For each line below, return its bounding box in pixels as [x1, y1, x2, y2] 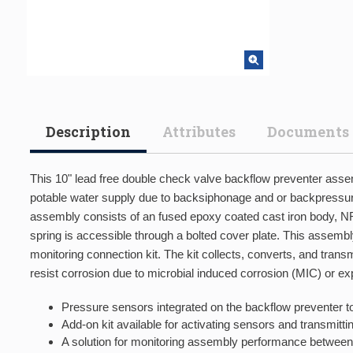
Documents [267, 122, 349, 141]
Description [46, 122, 131, 141]
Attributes [162, 122, 236, 141]
